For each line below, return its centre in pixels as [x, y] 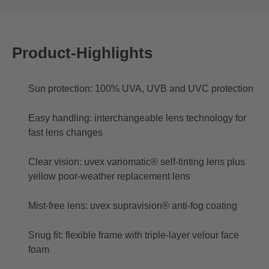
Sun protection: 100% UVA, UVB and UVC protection [141, 88]
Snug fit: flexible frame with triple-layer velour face [134, 235]
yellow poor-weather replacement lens [109, 176]
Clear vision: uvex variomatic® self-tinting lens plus [137, 162]
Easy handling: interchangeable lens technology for [137, 118]
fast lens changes [65, 132]
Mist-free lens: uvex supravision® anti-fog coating [133, 205]
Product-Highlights [82, 53]
